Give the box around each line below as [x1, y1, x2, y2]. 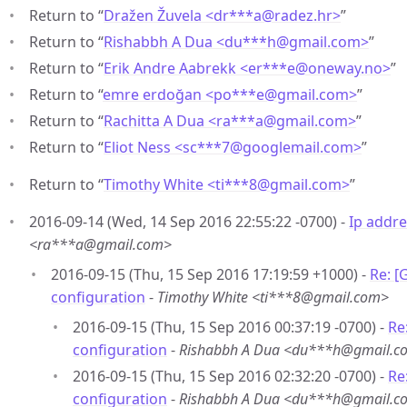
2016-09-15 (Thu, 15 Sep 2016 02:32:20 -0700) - [73, 366, 388, 386]
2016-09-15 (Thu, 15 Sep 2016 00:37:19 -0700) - [73, 317, 388, 337]
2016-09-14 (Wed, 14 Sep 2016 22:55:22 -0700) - [29, 212, 349, 232]
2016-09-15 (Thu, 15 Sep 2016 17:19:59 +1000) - [51, 264, 370, 284]
